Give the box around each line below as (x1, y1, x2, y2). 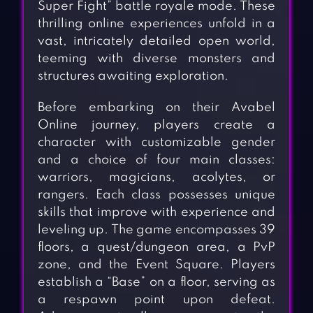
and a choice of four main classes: (37, 154, 276, 167)
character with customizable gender (37, 136, 276, 150)
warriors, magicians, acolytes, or (37, 171, 276, 184)
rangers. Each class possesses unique (37, 189, 276, 202)
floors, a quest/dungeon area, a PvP (37, 241, 276, 254)
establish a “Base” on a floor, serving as (37, 276, 276, 289)
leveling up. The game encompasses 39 (37, 224, 276, 237)
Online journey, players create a (37, 119, 276, 132)
